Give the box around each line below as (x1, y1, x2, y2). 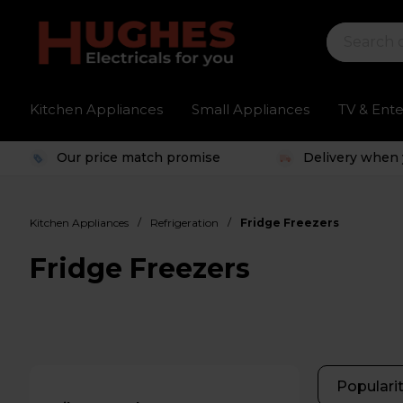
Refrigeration (150, 216, 219, 229)
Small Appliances (192, 101, 310, 118)
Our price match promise (57, 149, 221, 166)
